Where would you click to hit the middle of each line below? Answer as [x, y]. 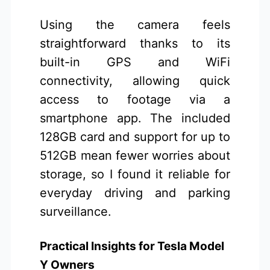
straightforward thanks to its [135, 44]
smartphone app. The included [135, 118]
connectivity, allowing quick [135, 81]
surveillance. [76, 212]
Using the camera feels [135, 25]
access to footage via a [135, 100]
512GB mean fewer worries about [135, 156]
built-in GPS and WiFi [135, 62]
